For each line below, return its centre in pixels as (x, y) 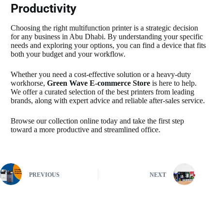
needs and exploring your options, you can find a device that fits (108, 46)
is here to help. (174, 83)
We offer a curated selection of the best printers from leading (103, 92)
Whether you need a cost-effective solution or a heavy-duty (101, 75)
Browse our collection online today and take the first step (98, 121)
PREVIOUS (44, 175)
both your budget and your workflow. (68, 54)
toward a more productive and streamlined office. (86, 130)
